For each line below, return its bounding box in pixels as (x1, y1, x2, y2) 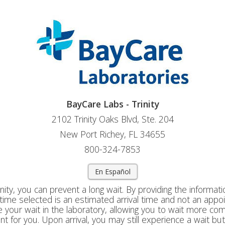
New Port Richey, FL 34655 (60, 128, 165, 140)
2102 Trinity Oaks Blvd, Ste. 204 (51, 113, 174, 125)
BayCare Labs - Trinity (66, 98, 159, 110)
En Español (94, 167, 131, 176)
